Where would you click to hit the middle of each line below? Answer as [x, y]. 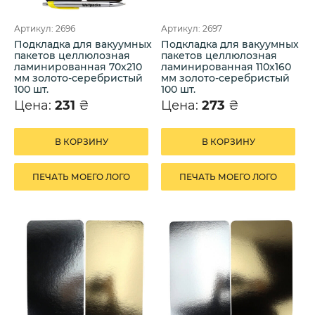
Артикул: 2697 [192, 28]
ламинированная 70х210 [78, 66]
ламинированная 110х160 [226, 66]
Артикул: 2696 [45, 28]
